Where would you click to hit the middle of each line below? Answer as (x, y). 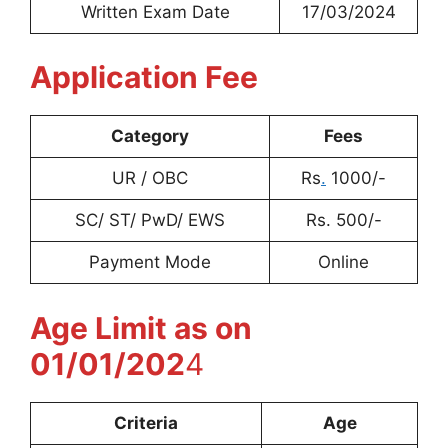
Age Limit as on (141, 327)
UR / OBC (150, 178)
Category (150, 136)
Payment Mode (150, 262)
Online (343, 262)
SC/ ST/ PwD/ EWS (150, 220)
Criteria (146, 422)
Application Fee (144, 77)
